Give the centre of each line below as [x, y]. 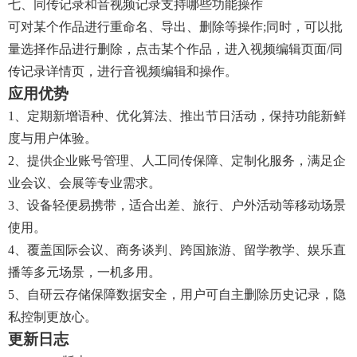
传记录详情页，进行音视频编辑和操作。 [123, 71]
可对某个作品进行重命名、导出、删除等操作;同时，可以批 [175, 27]
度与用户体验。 [53, 138]
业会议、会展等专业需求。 [84, 183]
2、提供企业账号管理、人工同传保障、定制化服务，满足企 [177, 161]
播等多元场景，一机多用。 [84, 272]
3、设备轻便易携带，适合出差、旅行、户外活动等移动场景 [177, 205]
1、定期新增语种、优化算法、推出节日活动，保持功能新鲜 [177, 116]
